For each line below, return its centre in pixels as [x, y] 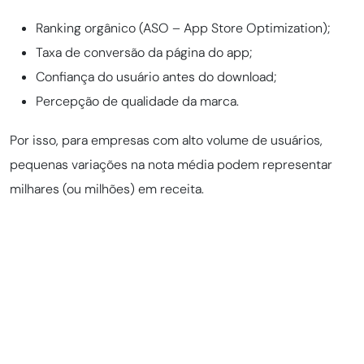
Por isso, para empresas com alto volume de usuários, [166, 140]
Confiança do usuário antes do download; [156, 77]
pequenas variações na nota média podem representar [171, 165]
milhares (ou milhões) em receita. [107, 189]
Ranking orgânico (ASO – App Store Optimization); [183, 28]
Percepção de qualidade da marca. [137, 101]
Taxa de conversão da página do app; [144, 52]
